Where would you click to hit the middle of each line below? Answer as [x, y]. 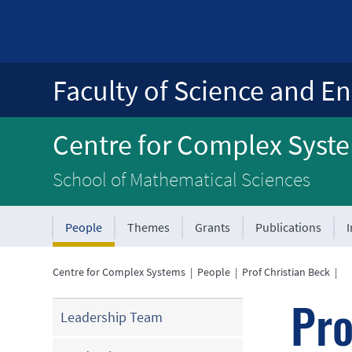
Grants [213, 227]
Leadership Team [112, 317]
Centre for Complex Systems [119, 272]
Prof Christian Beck [286, 272]
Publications [289, 227]
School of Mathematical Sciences [182, 179]
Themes [149, 227]
